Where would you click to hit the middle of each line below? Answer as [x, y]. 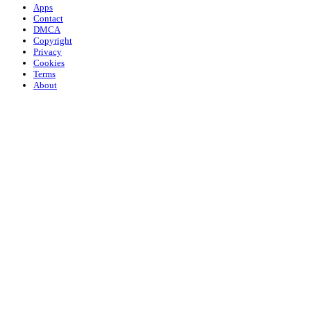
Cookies [49, 62]
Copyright [53, 40]
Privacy [48, 51]
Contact [48, 18]
